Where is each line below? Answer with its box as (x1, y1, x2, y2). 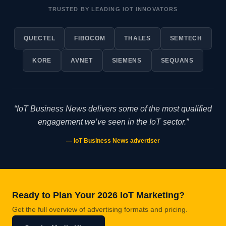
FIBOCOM (74, 35, 105, 42)
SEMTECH (169, 35, 202, 42)
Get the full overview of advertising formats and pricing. (12, 205, 188, 214)
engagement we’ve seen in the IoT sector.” (37, 118, 189, 127)
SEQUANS (160, 57, 194, 65)
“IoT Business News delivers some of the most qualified (14, 104, 212, 114)
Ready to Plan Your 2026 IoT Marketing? (12, 190, 185, 201)
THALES (124, 35, 151, 42)
